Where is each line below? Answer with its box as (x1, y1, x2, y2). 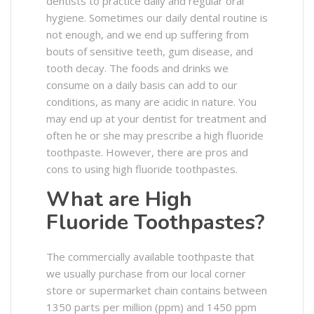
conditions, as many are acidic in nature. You (46, 95, 257, 109)
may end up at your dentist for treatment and (46, 111, 266, 126)
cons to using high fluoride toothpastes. (46, 162, 238, 177)
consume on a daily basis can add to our (46, 78, 238, 93)
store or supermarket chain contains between (46, 283, 267, 298)
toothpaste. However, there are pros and (46, 145, 248, 160)
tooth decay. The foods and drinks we (46, 61, 228, 76)
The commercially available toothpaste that (46, 250, 254, 264)
